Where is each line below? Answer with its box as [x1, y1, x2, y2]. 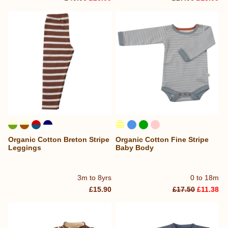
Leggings [8, 143, 41, 152]
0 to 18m [190, 174, 219, 182]
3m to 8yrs [77, 174, 112, 182]
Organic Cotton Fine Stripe [116, 135, 209, 144]
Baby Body [116, 143, 154, 152]
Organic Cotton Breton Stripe [8, 135, 109, 144]
